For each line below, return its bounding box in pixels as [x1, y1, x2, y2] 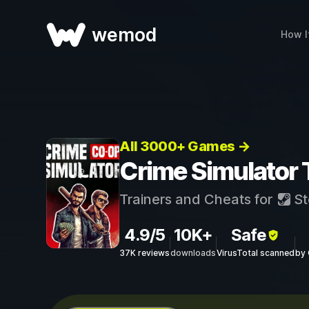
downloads [170, 248, 216, 258]
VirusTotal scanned [217, 248, 295, 258]
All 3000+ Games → [119, 138, 250, 154]
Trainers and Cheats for [119, 191, 276, 208]
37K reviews [119, 248, 170, 258]
